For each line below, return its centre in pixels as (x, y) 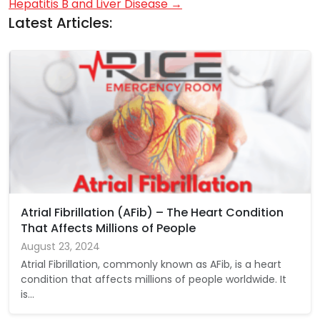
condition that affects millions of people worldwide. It (154, 279)
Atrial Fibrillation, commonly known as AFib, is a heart (151, 264)
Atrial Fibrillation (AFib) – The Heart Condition (152, 212)
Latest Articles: (60, 22)
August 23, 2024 (60, 246)
